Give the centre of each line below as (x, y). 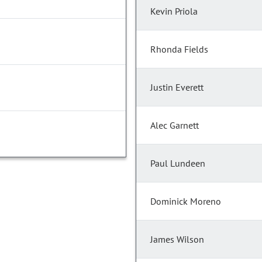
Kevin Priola (174, 11)
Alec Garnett (175, 125)
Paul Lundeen (178, 163)
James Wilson (177, 239)
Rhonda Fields (179, 49)
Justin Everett (177, 87)
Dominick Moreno (186, 201)
